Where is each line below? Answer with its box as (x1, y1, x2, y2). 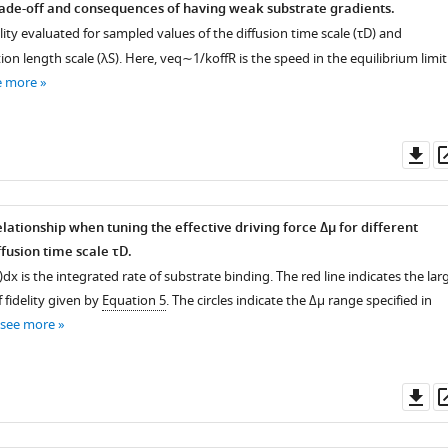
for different (335, 218, 418, 239)
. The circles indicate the (165, 291, 309, 310)
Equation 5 (101, 291, 166, 310)
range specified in (324, 291, 432, 310)
